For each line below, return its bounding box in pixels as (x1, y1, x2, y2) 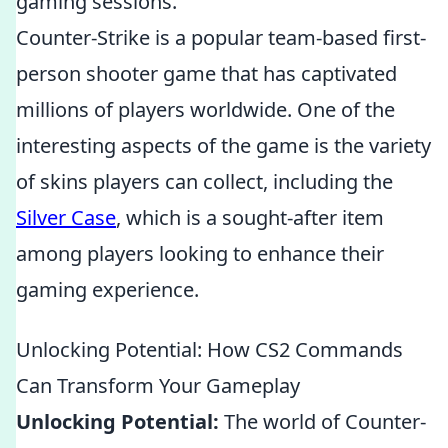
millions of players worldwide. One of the (16, 96, 395, 123)
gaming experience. (16, 276, 199, 303)
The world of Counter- (219, 408, 426, 435)
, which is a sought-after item (116, 204, 384, 231)
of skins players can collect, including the (16, 168, 393, 195)
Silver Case (16, 204, 116, 231)
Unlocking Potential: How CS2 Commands (16, 336, 403, 363)
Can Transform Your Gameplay (16, 372, 300, 399)
